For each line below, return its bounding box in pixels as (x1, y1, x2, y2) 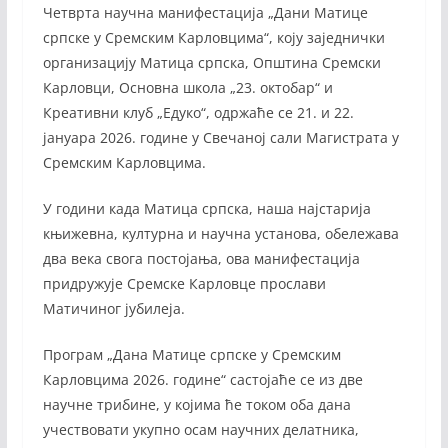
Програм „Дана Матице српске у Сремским (42, 345, 341, 365)
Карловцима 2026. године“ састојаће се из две (42, 370, 363, 390)
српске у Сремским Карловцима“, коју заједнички (42, 28, 385, 48)
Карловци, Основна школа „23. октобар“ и (42, 78, 333, 98)
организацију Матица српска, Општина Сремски (42, 53, 381, 73)
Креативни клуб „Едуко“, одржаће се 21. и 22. (42, 103, 354, 123)
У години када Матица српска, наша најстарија (42, 199, 371, 219)
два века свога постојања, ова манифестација (42, 249, 360, 269)
